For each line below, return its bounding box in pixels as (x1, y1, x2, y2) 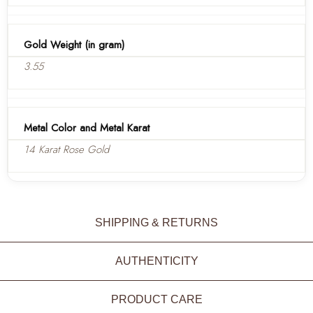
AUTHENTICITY (115, 254, 198, 267)
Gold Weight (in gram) (24, 36, 124, 52)
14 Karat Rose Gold (24, 141, 109, 157)
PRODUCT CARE (110, 293, 203, 305)
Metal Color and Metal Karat (24, 119, 150, 136)
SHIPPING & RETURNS (95, 216, 218, 228)
